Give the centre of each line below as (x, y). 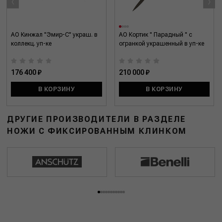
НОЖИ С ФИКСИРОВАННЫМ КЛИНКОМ (97, 131)
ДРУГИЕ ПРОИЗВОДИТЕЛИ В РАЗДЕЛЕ (96, 119)
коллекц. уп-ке (31, 44)
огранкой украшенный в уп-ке (161, 44)
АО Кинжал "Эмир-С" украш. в (55, 35)
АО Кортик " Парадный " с (155, 35)
